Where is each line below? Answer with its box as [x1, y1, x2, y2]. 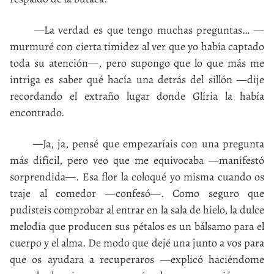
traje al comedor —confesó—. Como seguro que [10, 185, 264, 201]
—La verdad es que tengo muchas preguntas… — [10, 22, 264, 37]
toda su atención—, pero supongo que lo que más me [10, 55, 264, 70]
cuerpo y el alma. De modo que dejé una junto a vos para [10, 235, 264, 250]
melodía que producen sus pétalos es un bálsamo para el [10, 218, 264, 234]
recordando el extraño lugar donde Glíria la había [10, 88, 264, 103]
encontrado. [10, 105, 64, 120]
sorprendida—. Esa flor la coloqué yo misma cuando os [10, 169, 264, 184]
